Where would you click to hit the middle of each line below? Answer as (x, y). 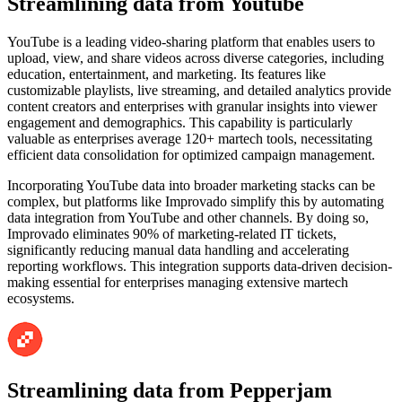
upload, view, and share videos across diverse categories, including (196, 57)
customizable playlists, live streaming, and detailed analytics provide (199, 90)
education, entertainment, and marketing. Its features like (166, 74)
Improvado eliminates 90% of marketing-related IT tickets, (172, 233)
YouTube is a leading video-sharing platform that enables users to (191, 41)
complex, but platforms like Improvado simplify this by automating (196, 201)
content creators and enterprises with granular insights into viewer (192, 106)
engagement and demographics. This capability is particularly (180, 122)
